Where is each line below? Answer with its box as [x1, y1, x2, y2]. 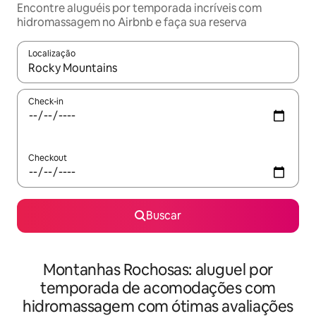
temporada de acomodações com [40, 278, 276, 298]
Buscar [146, 208, 181, 223]
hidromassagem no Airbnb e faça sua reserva [17, 15, 247, 30]
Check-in [28, 96, 63, 107]
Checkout [28, 152, 67, 164]
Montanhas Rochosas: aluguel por [43, 260, 273, 280]
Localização [28, 48, 75, 59]
